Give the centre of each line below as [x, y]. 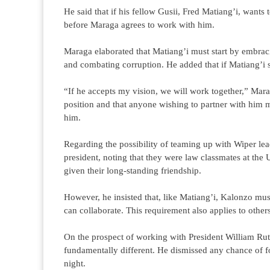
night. [75, 263]
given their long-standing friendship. [133, 171]
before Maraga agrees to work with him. [139, 25]
